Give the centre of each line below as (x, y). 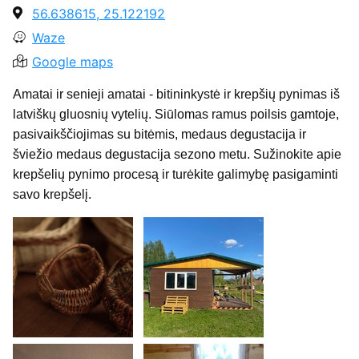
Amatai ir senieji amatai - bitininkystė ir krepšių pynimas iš (176, 95)
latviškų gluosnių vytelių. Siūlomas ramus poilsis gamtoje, (176, 115)
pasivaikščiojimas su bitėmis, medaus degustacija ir (159, 135)
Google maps (73, 62)
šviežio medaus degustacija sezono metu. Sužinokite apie (177, 155)
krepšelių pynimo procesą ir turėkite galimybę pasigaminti (175, 175)
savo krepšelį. (52, 195)
